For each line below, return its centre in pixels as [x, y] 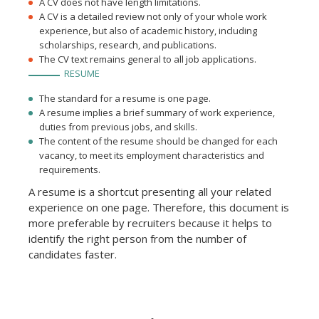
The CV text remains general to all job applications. [148, 59]
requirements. [70, 170]
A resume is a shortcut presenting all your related [150, 192]
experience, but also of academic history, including [148, 31]
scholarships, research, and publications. [128, 45]
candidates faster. [73, 255]
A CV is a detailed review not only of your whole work [153, 17]
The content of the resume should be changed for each [158, 141]
